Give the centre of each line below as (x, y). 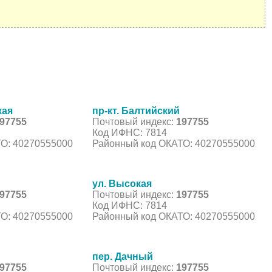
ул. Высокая (122, 183)
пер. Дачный (123, 256)
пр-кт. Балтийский (136, 110)
